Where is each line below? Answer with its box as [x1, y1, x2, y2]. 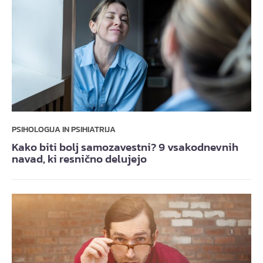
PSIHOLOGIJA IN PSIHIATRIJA [12, 123, 116, 136]
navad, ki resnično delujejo [12, 151, 147, 167]
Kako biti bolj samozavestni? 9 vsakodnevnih [12, 139, 238, 156]
